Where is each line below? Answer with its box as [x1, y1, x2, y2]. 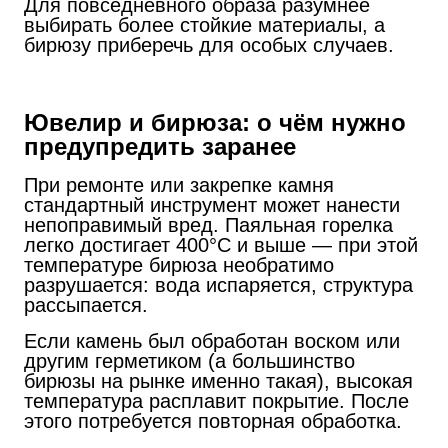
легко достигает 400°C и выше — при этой [24, 233, 418, 256]
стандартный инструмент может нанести [24, 193, 400, 216]
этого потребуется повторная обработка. [24, 409, 402, 432]
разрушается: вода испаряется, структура [24, 273, 413, 296]
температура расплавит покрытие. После [24, 389, 409, 412]
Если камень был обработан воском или [24, 329, 400, 352]
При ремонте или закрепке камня [24, 173, 334, 196]
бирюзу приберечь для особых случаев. [24, 33, 394, 56]
